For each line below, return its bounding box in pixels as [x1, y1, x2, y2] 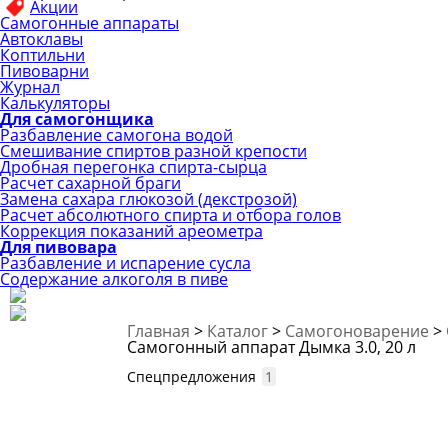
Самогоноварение [285, 320, 433, 342]
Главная [127, 320, 194, 342]
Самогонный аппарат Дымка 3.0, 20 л [127, 336, 416, 358]
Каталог [207, 320, 272, 342]
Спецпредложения [127, 367, 260, 386]
